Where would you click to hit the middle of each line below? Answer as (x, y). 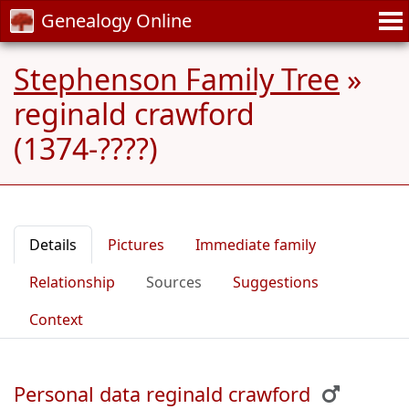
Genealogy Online (116, 21)
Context (56, 320)
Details (53, 245)
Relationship (72, 282)
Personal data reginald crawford (162, 394)
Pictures (136, 245)
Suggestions (276, 282)
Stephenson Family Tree (177, 79)
